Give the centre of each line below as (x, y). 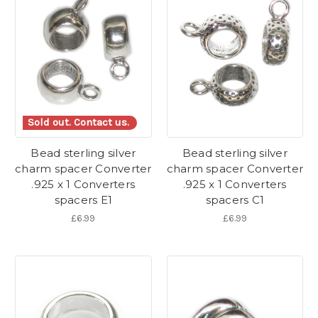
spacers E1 (83, 199)
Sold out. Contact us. (78, 122)
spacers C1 (235, 199)
